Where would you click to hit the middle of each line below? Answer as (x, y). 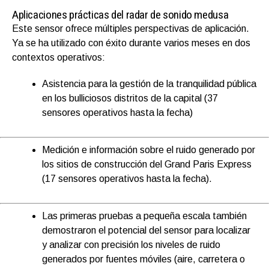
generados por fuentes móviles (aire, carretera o (144, 259)
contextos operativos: (59, 58)
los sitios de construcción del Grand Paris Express (147, 165)
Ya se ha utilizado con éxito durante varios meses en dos (131, 43)
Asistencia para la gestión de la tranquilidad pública (149, 84)
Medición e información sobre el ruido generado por (149, 150)
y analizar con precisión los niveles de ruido (131, 245)
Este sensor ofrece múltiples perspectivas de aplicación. (131, 29)
